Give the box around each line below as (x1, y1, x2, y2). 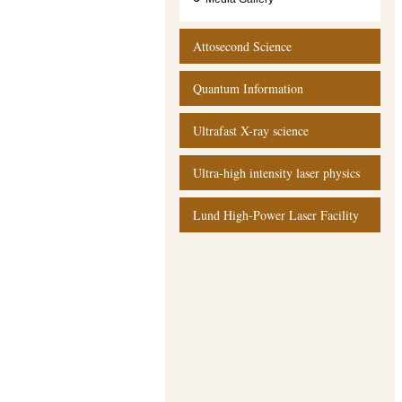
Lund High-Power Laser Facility (193, 206, 359, 223)
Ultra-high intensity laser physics (193, 164, 360, 181)
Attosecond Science (193, 38, 292, 55)
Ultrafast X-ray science (193, 122, 309, 139)
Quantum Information (193, 80, 303, 97)
